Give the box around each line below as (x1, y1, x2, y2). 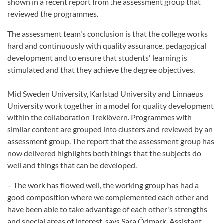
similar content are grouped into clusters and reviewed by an (7, 124, 213, 134)
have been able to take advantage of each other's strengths (7, 204, 207, 214)
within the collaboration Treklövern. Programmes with (7, 112, 192, 122)
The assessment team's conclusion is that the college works (7, 29, 208, 39)
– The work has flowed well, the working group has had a (7, 180, 199, 190)
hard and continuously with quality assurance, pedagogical (7, 41, 206, 51)
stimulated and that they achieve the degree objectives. (7, 65, 196, 75)
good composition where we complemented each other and (7, 192, 209, 202)
